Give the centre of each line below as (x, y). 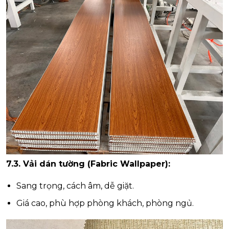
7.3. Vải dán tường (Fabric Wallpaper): (88, 164)
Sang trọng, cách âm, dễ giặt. (75, 186)
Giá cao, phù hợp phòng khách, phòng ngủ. (105, 203)
